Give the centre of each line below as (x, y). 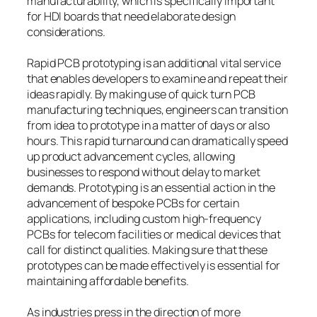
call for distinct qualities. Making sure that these (147, 250)
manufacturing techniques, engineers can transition (157, 110)
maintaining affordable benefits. (108, 281)
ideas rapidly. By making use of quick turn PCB (142, 94)
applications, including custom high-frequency (144, 219)
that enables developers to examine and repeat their (157, 79)
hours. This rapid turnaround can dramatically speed (157, 141)
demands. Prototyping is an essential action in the (151, 188)
